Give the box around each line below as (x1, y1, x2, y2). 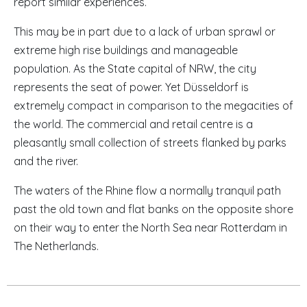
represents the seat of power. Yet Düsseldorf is (14, 80, 249, 94)
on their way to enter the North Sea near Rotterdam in (14, 221, 287, 234)
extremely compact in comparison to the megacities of (14, 99, 293, 112)
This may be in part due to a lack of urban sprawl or (14, 25, 275, 38)
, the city (214, 62, 256, 75)
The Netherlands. (14, 239, 99, 253)
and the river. (14, 154, 78, 168)
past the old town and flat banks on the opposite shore (14, 202, 293, 216)
